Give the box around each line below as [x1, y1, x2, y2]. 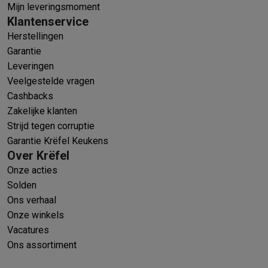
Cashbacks [7, 90, 53, 102]
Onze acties [7, 164, 57, 176]
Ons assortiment [7, 239, 77, 251]
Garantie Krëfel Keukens [7, 135, 108, 147]
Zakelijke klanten [7, 105, 77, 117]
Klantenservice [7, 14, 89, 29]
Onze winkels [7, 209, 64, 221]
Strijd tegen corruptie [7, 120, 95, 132]
